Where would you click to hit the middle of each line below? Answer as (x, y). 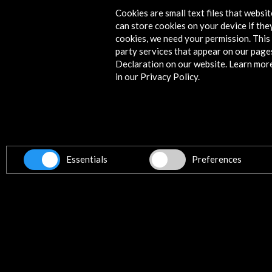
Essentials (87, 159)
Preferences (216, 159)
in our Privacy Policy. (158, 77)
